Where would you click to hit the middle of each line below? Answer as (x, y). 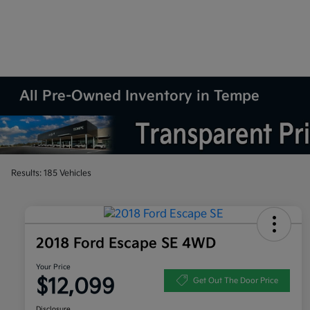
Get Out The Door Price (235, 280)
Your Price (53, 267)
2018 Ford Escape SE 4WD (126, 244)
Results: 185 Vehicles (51, 173)
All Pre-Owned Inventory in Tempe (140, 96)
